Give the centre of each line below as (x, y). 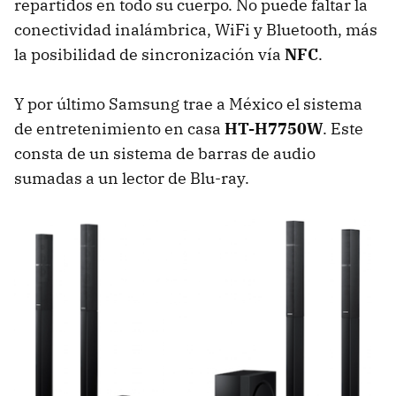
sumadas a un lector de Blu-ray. (132, 178)
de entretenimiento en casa (119, 128)
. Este (343, 128)
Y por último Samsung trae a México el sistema (188, 103)
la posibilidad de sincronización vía (149, 54)
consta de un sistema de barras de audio (165, 153)
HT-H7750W (274, 128)
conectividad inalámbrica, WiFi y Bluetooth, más (196, 29)
